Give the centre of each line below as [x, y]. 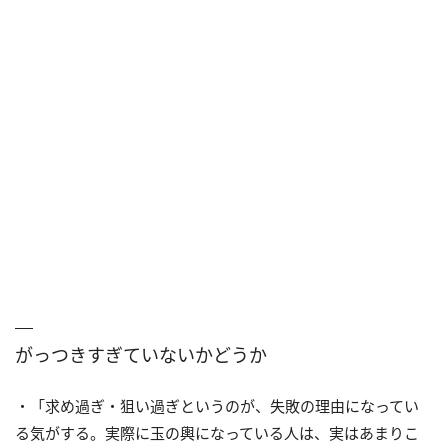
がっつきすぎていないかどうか [141, 354]
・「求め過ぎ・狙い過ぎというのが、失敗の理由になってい [217, 405]
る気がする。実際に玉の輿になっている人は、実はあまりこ [217, 432]
